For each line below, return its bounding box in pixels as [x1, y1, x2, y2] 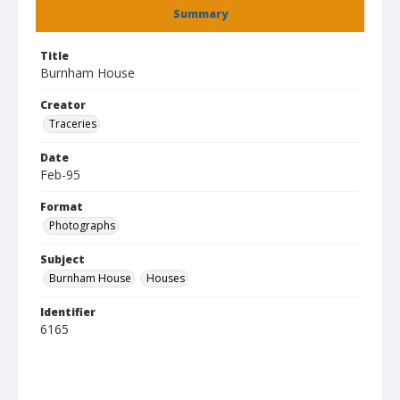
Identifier [40, 304, 96, 320]
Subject [40, 252, 85, 267]
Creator [40, 97, 86, 112]
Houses [146, 271, 185, 286]
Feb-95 [40, 166, 80, 183]
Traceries [49, 116, 96, 131]
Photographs [49, 218, 115, 233]
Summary [172, 6, 228, 21]
